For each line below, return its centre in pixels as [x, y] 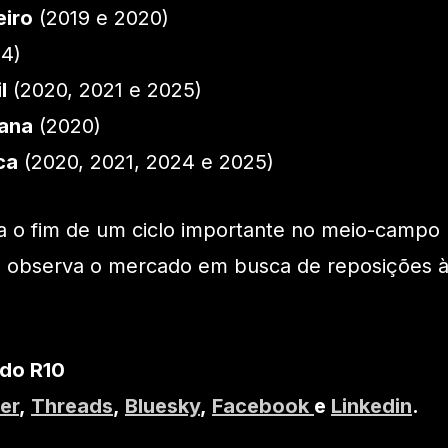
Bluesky [162, 406]
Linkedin [371, 406]
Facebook [263, 406]
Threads [72, 406]
